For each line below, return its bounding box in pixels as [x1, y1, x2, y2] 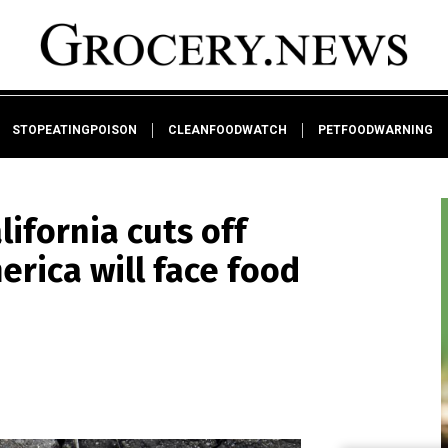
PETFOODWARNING [318, 123, 433, 137]
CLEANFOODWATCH [168, 123, 287, 137]
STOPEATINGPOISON [12, 123, 137, 137]
